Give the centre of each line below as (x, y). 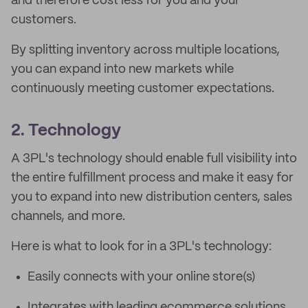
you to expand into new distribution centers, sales (152, 197)
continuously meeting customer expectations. (143, 89)
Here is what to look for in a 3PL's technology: (141, 247)
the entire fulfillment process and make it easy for (152, 178)
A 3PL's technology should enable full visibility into (154, 159)
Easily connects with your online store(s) (142, 277)
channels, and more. (68, 217)
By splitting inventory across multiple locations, (145, 50)
